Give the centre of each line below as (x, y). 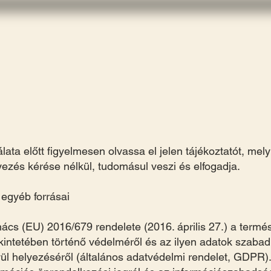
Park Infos (73, 36)
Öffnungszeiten (152, 36)
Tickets (224, 36)
